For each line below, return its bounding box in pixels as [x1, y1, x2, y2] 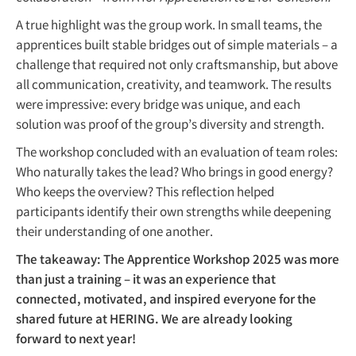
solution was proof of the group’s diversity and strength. [16, 115, 324, 136]
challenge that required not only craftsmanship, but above [16, 56, 338, 76]
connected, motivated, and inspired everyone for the [16, 290, 316, 311]
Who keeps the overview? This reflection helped [16, 183, 274, 203]
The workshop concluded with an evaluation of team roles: [16, 143, 338, 164]
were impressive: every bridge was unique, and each [16, 95, 300, 116]
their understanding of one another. [16, 222, 213, 243]
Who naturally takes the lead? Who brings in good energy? [16, 163, 333, 184]
